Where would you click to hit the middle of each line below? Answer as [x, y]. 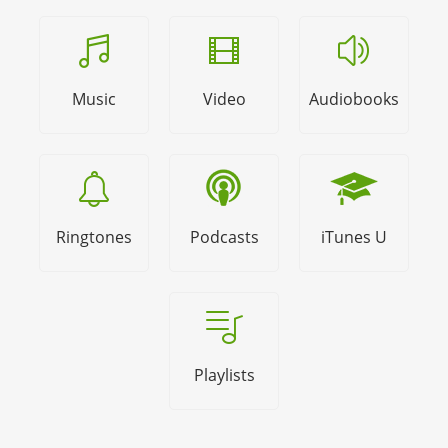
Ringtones [94, 237]
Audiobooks [354, 99]
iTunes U [354, 237]
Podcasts [224, 237]
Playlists [224, 375]
